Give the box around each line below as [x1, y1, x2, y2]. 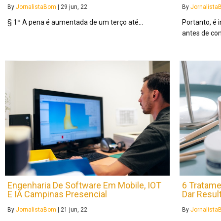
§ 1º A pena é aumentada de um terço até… [7, 18, 143, 26]
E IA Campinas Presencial [7, 189, 107, 200]
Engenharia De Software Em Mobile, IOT [7, 180, 161, 191]
